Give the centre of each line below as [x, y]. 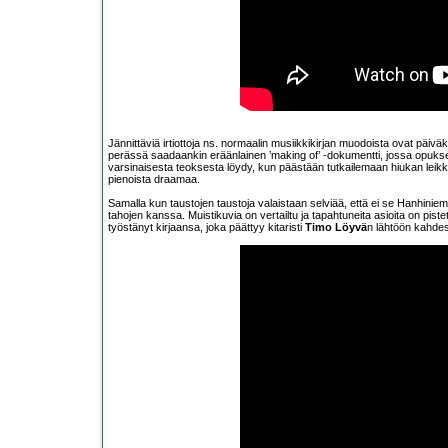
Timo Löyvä [336, 227]
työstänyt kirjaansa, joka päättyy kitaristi [206, 227]
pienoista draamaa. [154, 179]
